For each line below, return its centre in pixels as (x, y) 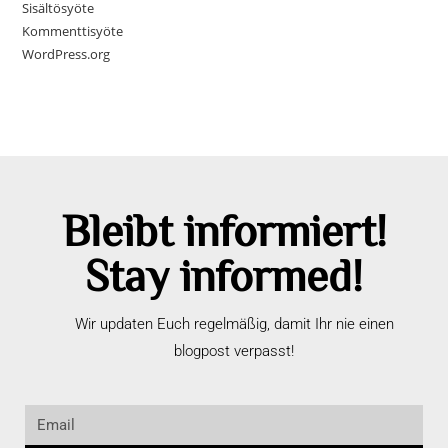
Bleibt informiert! (224, 229)
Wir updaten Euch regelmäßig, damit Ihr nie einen (234, 324)
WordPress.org (66, 54)
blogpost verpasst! (234, 351)
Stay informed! (224, 274)
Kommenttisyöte (73, 31)
